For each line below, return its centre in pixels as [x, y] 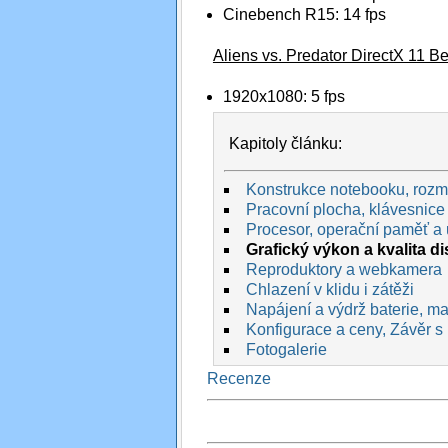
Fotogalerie [286, 349]
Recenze [239, 378]
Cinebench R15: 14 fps [304, 14]
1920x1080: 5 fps [283, 96]
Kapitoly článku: [286, 143]
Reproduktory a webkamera [343, 269]
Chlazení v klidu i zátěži [329, 289]
